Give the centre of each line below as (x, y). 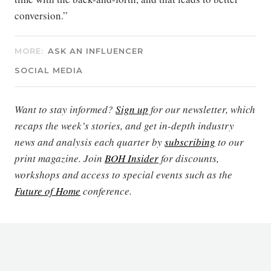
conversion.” (41, 15)
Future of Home (47, 191)
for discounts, (189, 158)
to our (230, 142)
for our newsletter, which (202, 109)
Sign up (132, 109)
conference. (106, 191)
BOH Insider (132, 158)
